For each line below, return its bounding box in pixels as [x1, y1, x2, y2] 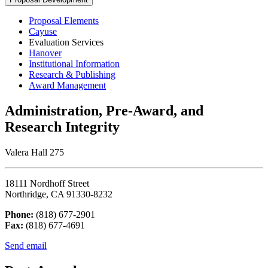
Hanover [29, 47, 62, 58]
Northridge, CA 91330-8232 [5, 188, 112, 199]
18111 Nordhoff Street [5, 178, 89, 188]
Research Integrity [5, 118, 120, 135]
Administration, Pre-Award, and [5, 102, 203, 118]
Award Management [29, 80, 106, 90]
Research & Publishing [29, 69, 115, 80]
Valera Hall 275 [5, 147, 64, 157]
